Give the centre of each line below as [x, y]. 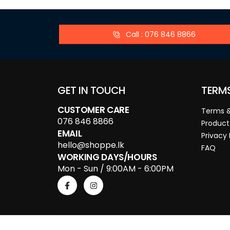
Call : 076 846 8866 [160, 34]
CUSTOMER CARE [93, 110]
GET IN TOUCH [92, 91]
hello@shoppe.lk [91, 145]
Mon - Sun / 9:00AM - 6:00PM [116, 169]
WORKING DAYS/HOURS [107, 157]
